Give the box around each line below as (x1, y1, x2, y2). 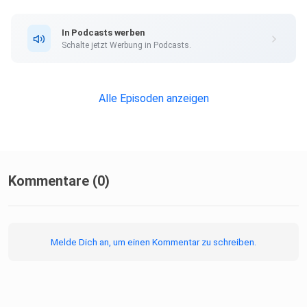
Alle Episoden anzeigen (98, 92, 209, 106)
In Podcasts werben (62, 27, 145, 38)
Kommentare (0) (8, 173, 110, 190)
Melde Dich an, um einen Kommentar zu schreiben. (51, 236, 256, 248)
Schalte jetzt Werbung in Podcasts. (62, 40, 191, 50)
